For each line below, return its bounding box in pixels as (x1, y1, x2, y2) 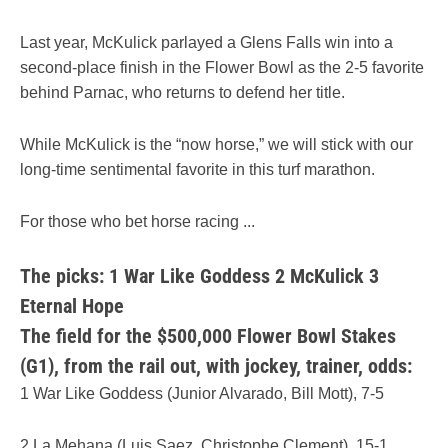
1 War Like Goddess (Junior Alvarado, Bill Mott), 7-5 (20, 385, 384, 403)
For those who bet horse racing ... (20, 213, 255, 230)
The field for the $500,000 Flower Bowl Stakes (20, 324, 396, 349)
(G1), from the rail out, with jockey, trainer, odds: (20, 354, 412, 379)
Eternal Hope (20, 294, 124, 319)
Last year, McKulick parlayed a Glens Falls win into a (20, 33, 393, 51)
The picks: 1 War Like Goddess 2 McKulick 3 (20, 264, 379, 289)
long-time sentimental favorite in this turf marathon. (20, 160, 375, 178)
